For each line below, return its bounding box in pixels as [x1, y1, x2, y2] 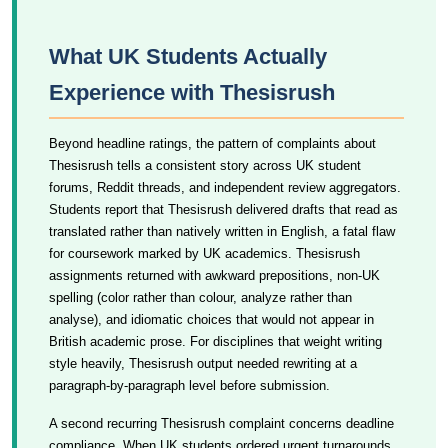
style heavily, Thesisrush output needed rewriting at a [49, 356, 357, 371]
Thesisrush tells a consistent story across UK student [49, 158, 361, 173]
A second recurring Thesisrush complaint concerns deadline [49, 416, 394, 431]
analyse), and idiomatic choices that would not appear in [49, 312, 374, 327]
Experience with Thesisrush [49, 80, 335, 105]
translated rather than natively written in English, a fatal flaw [49, 224, 395, 239]
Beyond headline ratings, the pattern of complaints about [49, 136, 376, 151]
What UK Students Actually [49, 44, 327, 69]
